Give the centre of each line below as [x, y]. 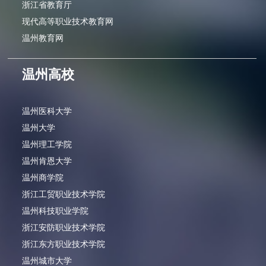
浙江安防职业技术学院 [64, 227]
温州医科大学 [47, 111]
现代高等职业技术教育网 [68, 21]
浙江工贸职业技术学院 [64, 194]
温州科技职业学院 [56, 211]
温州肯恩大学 [47, 161]
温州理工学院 [47, 144]
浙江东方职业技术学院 [64, 244]
